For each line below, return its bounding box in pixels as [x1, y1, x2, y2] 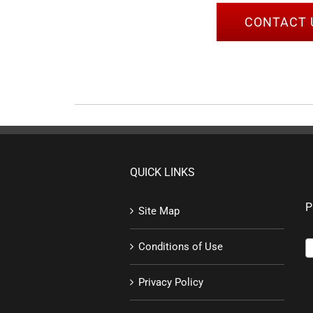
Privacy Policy [138, 276, 204, 289]
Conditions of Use [138, 240, 224, 253]
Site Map [138, 205, 180, 217]
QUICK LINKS [130, 166, 196, 179]
